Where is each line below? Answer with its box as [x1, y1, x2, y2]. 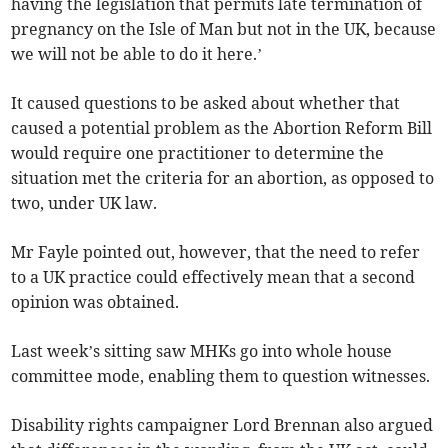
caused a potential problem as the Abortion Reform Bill [11, 118, 433, 139]
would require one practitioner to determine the [11, 143, 385, 164]
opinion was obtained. [11, 292, 180, 313]
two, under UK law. [11, 193, 158, 214]
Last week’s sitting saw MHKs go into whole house [11, 341, 393, 362]
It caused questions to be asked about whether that [11, 93, 401, 114]
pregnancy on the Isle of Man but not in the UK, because [11, 19, 437, 40]
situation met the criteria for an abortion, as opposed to [11, 168, 435, 189]
